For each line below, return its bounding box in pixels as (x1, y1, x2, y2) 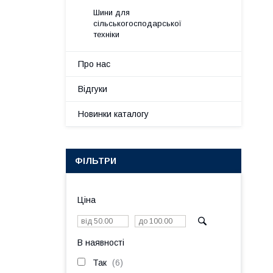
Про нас (78, 59, 110, 69)
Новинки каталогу (78, 109, 149, 119)
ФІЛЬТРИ (75, 156, 116, 166)
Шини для (93, 8, 130, 17)
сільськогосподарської (93, 19, 182, 28)
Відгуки (78, 84, 107, 94)
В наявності (77, 238, 124, 247)
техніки (93, 30, 119, 39)
